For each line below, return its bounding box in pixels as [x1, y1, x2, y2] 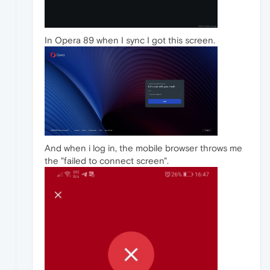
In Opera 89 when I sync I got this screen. [45, 35, 215, 46]
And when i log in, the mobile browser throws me [45, 143, 242, 154]
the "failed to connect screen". [45, 155, 169, 166]
